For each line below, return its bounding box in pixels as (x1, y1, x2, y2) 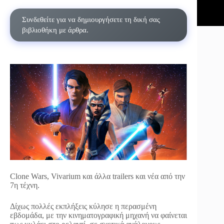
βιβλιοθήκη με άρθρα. (22, 26, 88, 34)
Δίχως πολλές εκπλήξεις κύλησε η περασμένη (10, 202, 156, 211)
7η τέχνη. (10, 181, 39, 190)
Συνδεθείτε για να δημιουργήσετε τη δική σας (22, 15, 160, 23)
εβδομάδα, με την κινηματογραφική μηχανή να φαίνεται (10, 211, 187, 220)
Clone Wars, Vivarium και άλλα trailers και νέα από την (10, 172, 185, 181)
